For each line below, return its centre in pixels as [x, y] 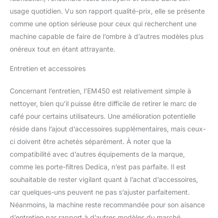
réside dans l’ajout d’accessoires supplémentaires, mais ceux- [108, 128]
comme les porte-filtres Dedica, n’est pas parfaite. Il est [98, 166]
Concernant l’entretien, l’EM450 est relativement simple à [100, 91]
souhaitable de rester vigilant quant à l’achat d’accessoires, [104, 179]
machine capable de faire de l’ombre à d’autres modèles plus [107, 36]
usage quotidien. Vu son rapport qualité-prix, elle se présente [107, 11]
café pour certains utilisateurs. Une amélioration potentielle [103, 116]
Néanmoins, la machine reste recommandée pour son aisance [107, 204]
